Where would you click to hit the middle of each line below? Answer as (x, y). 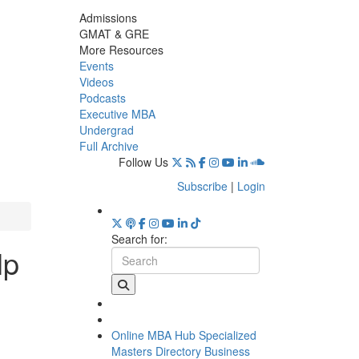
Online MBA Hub (153, 335)
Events (96, 65)
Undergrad (106, 129)
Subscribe (202, 186)
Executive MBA (117, 113)
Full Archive (109, 145)
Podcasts (102, 97)
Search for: (139, 238)
